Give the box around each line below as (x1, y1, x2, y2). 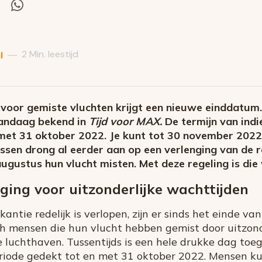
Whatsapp (23, 27, 77, 41)
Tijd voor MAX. (89, 114, 162, 128)
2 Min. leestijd (22, 47, 78, 60)
